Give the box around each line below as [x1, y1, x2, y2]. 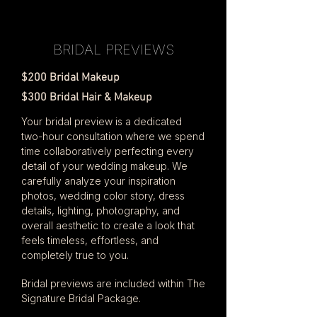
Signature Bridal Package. [21, 292, 141, 304]
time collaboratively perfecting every [21, 145, 194, 157]
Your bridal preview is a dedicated [21, 115, 182, 127]
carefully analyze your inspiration [21, 175, 175, 187]
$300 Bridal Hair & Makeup [21, 91, 152, 105]
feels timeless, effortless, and [21, 234, 158, 246]
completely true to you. [21, 249, 129, 261]
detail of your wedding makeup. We [21, 160, 188, 172]
